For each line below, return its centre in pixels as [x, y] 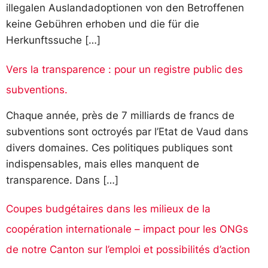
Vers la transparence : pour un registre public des [124, 69]
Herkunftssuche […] [53, 40]
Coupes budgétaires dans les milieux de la [108, 209]
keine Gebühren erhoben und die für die [103, 24]
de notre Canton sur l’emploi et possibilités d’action [128, 250]
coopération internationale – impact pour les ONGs [127, 229]
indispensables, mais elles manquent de [103, 164]
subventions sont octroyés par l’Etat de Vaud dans [127, 131]
